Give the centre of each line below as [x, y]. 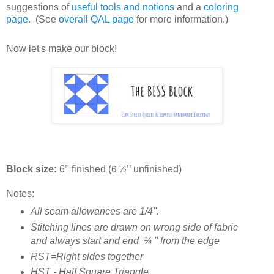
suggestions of [39, 7]
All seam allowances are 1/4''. [94, 211]
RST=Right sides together [87, 256]
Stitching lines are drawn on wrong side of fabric [134, 227]
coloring [221, 7]
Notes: [20, 193]
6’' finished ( [84, 169]
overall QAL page [96, 19]
